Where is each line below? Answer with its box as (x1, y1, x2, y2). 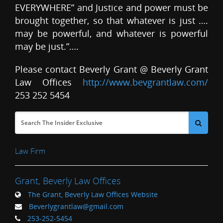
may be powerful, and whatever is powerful (15, 27, 208, 40)
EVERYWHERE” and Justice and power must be (15, 1, 208, 14)
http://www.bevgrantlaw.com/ (83, 76, 208, 89)
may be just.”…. (15, 40, 79, 53)
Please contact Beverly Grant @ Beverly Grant (15, 63, 208, 76)
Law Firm (15, 146, 45, 156)
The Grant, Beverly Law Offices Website (28, 190, 158, 200)
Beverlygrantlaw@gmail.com (29, 202, 123, 212)
